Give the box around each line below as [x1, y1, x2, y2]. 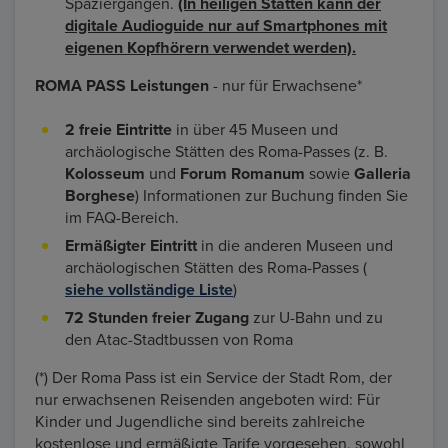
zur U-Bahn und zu [249, 307, 383, 328]
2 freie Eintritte [65, 119, 172, 140]
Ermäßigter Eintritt [65, 235, 201, 256]
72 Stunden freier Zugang [65, 307, 249, 328]
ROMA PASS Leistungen [35, 75, 209, 96]
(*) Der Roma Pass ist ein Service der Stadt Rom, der [35, 367, 392, 388]
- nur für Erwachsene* [209, 75, 362, 96]
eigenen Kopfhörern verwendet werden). [65, 37, 356, 58]
